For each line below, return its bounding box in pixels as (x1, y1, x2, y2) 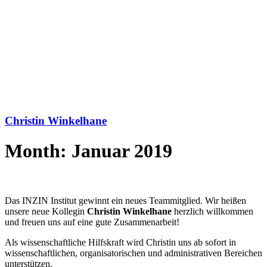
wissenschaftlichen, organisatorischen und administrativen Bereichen (5, 247, 262, 258)
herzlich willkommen (172, 206, 253, 216)
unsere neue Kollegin (5, 206, 87, 216)
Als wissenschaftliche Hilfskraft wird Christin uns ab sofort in (5, 237, 236, 247)
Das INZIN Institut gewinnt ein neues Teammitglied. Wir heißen (5, 195, 246, 206)
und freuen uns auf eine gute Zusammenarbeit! (5, 216, 179, 227)
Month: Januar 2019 (5, 140, 172, 162)
